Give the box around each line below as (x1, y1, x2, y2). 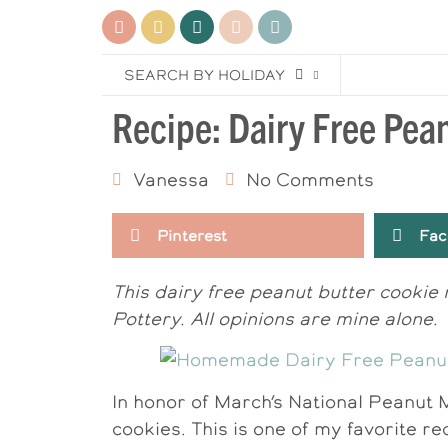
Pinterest (157, 224, 227, 246)
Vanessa (133, 167, 209, 192)
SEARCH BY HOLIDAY (123, 65, 285, 85)
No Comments (246, 167, 374, 192)
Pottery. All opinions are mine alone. (112, 306, 438, 331)
